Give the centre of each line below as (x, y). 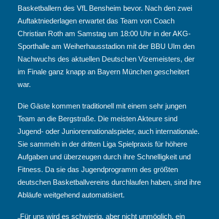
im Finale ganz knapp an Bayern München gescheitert (103, 72)
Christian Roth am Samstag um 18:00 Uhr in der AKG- (104, 33)
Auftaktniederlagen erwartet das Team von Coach (96, 21)
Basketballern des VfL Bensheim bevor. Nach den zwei (105, 8)
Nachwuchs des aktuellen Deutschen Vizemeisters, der (106, 59)
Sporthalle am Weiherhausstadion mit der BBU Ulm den (106, 46)
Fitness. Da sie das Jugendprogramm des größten (98, 169)
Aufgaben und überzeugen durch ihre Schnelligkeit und (104, 157)
